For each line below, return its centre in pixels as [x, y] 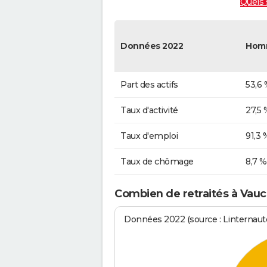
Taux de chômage [157, 161]
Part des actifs [149, 84]
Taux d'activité [149, 110]
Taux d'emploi [149, 136]
